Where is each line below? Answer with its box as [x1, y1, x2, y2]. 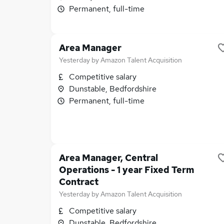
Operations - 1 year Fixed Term [59, 164, 194, 175]
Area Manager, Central [59, 152, 158, 163]
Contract [59, 176, 98, 187]
